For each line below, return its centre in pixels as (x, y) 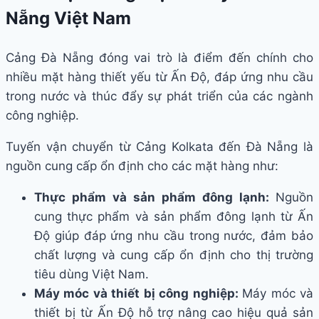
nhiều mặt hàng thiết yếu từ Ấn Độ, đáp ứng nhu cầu (159, 77)
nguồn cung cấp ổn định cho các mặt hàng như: (142, 166)
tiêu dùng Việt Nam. (91, 274)
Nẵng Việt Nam (68, 19)
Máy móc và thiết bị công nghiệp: (138, 294)
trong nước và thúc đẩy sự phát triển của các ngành (159, 96)
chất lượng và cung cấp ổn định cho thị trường (174, 255)
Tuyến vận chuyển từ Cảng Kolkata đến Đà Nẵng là (159, 147)
